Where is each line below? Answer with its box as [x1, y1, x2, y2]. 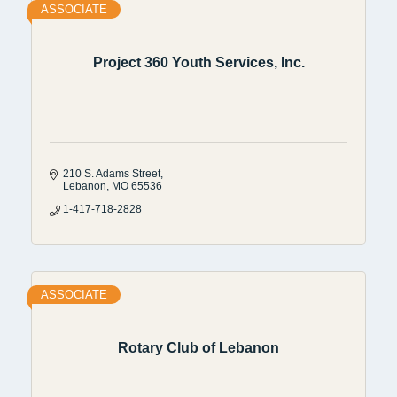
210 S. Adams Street [63, 167, 160, 180]
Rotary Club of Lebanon [118, 340, 279, 356]
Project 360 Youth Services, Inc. [92, 55, 305, 71]
